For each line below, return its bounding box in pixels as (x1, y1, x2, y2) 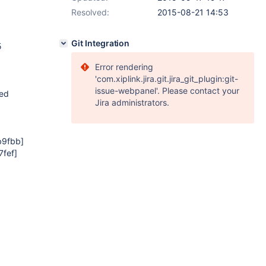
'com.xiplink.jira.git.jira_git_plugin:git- (95, 74, 238, 84)
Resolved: (71, 7, 109, 17)
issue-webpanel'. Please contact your (95, 85, 239, 96)
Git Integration (71, 38, 130, 48)
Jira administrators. (95, 97, 169, 107)
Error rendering (95, 62, 153, 72)
